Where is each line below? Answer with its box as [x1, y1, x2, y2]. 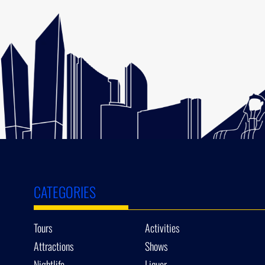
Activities [145, 219, 180, 235]
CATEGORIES [34, 180, 96, 202]
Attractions [34, 238, 74, 254]
